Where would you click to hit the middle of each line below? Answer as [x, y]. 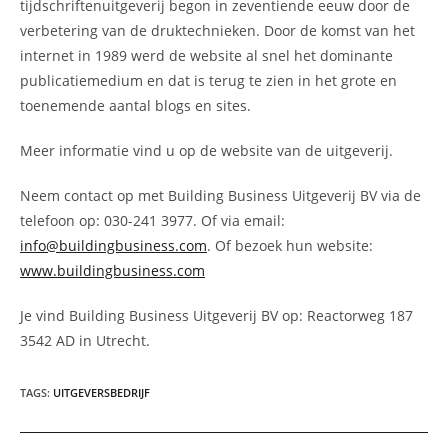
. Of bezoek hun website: [290, 245]
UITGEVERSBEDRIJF [101, 392]
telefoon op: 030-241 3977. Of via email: [152, 220]
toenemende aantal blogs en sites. [135, 105]
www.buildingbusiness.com [112, 270]
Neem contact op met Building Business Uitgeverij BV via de [220, 195]
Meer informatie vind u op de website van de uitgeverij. [206, 150]
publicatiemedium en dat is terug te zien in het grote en [208, 80]
